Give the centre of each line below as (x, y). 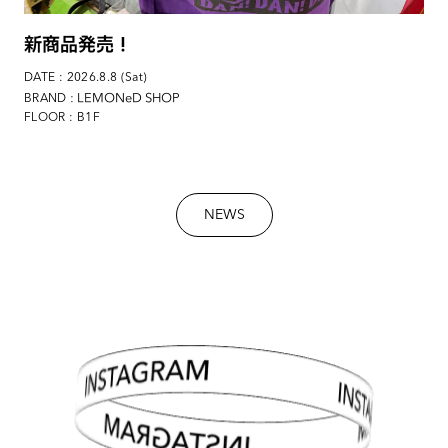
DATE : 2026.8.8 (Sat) (86, 78)
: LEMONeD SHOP (123, 98)
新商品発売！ (78, 45)
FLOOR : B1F (62, 118)
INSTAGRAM (270, 414)
